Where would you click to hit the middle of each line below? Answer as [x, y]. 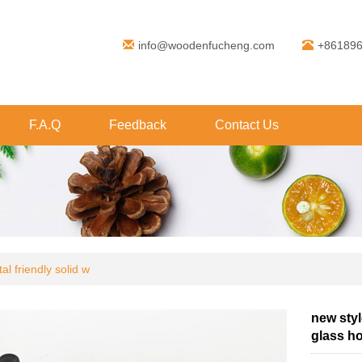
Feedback [138, 125]
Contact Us [247, 125]
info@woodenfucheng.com [206, 45]
